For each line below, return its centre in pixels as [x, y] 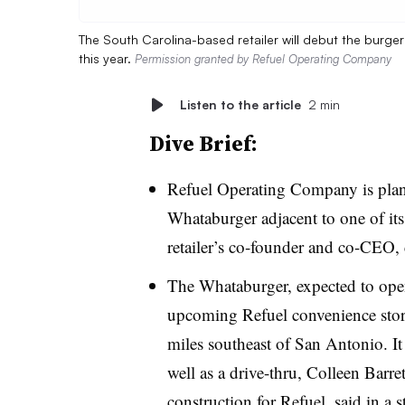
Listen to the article [240, 104]
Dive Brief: [203, 143]
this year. [107, 58]
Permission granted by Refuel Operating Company [263, 58]
